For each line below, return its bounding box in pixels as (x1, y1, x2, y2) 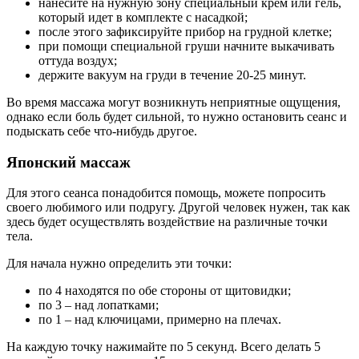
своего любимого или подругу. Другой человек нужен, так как (6, 200, 350, 215)
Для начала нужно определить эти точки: (6, 256, 232, 271)
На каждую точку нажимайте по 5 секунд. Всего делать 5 (6, 340, 321, 354)
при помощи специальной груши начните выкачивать (38, 38, 334, 53)
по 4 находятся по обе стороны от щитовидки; (38, 284, 291, 298)
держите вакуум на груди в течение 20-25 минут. (38, 67, 306, 82)
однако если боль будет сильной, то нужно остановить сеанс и (6, 109, 347, 123)
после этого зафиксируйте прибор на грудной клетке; (38, 24, 332, 38)
